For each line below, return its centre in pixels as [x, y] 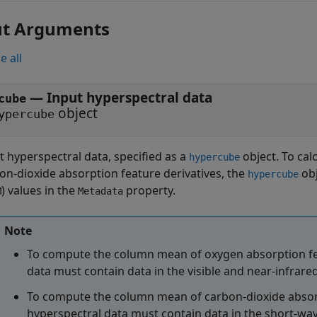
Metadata [100, 191]
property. [149, 190]
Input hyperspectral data [129, 98]
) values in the [40, 190]
